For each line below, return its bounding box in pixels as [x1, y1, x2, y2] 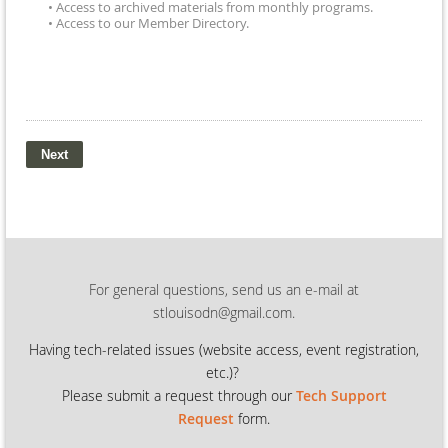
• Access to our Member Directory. [48, 14, 249, 32]
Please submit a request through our [61, 385, 296, 405]
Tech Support [295, 385, 387, 405]
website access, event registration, [203, 339, 419, 359]
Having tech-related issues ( [29, 339, 203, 359]
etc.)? [205, 362, 243, 382]
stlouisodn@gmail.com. [153, 302, 295, 322]
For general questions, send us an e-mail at [89, 279, 359, 299]
